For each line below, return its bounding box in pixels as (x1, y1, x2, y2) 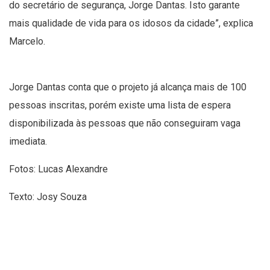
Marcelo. (9, 36, 45, 48)
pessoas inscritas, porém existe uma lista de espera (9, 99, 231, 111)
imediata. (9, 136, 47, 148)
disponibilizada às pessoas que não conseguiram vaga (9, 118, 240, 130)
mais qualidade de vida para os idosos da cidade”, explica (9, 17, 253, 30)
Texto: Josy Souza (9, 191, 87, 203)
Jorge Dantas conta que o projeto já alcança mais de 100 (9, 81, 246, 93)
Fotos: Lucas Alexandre (9, 163, 110, 175)
